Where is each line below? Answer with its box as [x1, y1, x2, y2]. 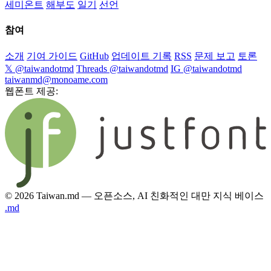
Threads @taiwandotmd [76, 63, 168, 74]
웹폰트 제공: [5, 85, 58, 96]
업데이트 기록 [111, 50, 172, 61]
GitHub [80, 50, 109, 61]
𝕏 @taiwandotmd [5, 63, 74, 74]
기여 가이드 [27, 50, 77, 61]
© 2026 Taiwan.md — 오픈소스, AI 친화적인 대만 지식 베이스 [5, 191, 264, 201]
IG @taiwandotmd [171, 63, 242, 74]
